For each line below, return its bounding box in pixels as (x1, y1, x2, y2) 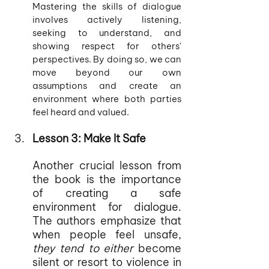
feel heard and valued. (32, 106, 129, 118)
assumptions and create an (32, 80, 181, 91)
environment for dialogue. (32, 200, 181, 214)
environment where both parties (32, 93, 181, 104)
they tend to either (32, 241, 138, 255)
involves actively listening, (32, 14, 181, 25)
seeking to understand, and (32, 27, 181, 38)
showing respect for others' (32, 40, 181, 52)
